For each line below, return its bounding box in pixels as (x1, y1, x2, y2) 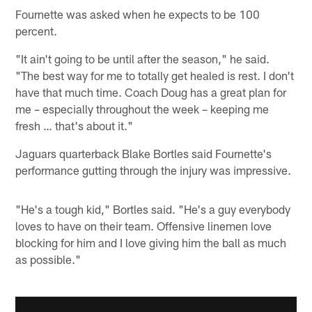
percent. (15, 23, 58, 38)
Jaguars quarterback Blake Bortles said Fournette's (15, 146, 272, 160)
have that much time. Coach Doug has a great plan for (15, 84, 287, 99)
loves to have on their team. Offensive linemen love (15, 218, 272, 233)
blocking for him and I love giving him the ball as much (15, 235, 287, 249)
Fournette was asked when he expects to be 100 (15, 6, 260, 21)
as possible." (15, 251, 81, 266)
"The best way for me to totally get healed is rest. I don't (15, 68, 295, 82)
